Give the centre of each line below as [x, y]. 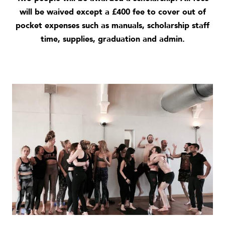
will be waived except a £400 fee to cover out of [113, 12]
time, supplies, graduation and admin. [113, 39]
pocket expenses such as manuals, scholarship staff [113, 25]
